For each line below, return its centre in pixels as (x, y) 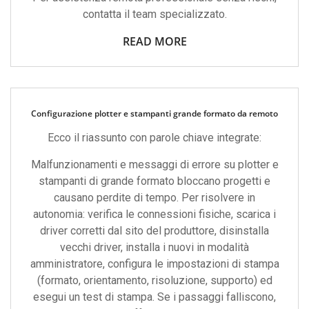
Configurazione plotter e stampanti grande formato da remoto (154, 113)
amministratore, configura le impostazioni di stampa (154, 264)
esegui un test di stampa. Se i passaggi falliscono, (154, 297)
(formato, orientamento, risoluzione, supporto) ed (154, 280)
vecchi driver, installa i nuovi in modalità (154, 247)
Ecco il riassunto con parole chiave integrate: (154, 138)
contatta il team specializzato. (154, 14)
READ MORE (154, 41)
